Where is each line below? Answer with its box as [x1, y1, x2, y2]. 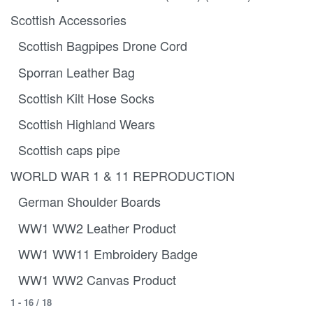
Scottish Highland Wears [17, 114, 155, 133]
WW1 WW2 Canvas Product [17, 270, 176, 289]
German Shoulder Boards [17, 192, 161, 211]
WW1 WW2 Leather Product [17, 218, 176, 237]
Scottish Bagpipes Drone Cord [17, 36, 187, 55]
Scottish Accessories [10, 10, 126, 29]
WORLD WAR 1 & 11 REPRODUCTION [10, 166, 235, 185]
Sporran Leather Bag [17, 62, 135, 81]
